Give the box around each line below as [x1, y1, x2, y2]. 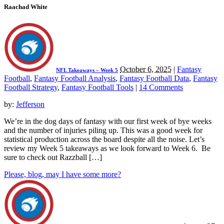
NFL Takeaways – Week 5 [56, 67, 118, 73]
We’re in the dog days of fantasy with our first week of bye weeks [4, 117, 211, 126]
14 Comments [139, 83, 183, 92]
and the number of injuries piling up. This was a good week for [4, 126, 202, 135]
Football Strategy [4, 83, 57, 92]
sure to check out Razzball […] [4, 153, 102, 162]
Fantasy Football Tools [61, 83, 133, 92]
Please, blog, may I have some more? [4, 170, 121, 179]
